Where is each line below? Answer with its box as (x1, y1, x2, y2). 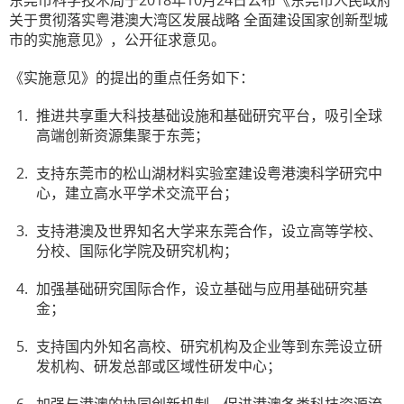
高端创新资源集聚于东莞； (36, 125, 209, 145)
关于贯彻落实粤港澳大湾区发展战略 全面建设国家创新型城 (9, 10, 388, 30)
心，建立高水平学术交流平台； (36, 183, 238, 203)
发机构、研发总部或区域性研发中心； (36, 356, 281, 376)
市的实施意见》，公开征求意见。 (9, 30, 225, 50)
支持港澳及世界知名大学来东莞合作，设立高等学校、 (36, 221, 382, 241)
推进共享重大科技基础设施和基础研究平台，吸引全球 (36, 106, 382, 125)
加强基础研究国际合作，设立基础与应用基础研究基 (36, 279, 368, 298)
